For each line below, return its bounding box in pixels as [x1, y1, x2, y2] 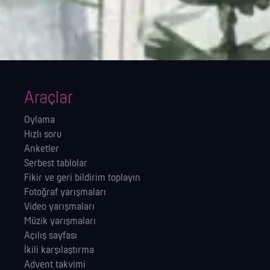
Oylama [24, 114, 55, 126]
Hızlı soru [24, 128, 61, 140]
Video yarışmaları [24, 201, 95, 213]
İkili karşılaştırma [24, 244, 94, 256]
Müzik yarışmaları [24, 215, 96, 227]
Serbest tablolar [24, 157, 87, 169]
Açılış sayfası [24, 230, 77, 242]
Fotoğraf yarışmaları [24, 186, 106, 198]
